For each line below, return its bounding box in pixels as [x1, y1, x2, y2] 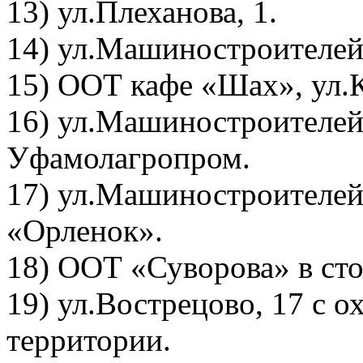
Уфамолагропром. [6, 140, 250, 175]
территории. [6, 322, 171, 357]
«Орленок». [6, 213, 163, 248]
